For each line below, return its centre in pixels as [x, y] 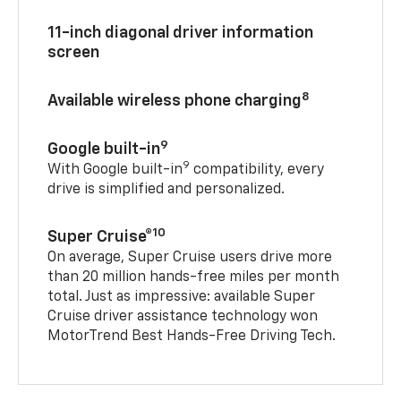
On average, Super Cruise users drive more [190, 258]
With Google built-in [115, 171]
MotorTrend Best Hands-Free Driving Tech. [192, 337]
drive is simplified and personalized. [166, 190]
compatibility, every [257, 171]
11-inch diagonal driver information [181, 34]
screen [74, 53]
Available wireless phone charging [175, 102]
